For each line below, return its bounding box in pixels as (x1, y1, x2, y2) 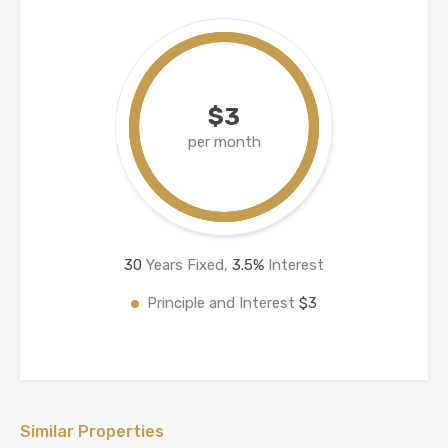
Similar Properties (20, 421, 164, 441)
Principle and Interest (147, 293, 299, 312)
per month (187, 132, 261, 151)
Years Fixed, (142, 255, 232, 274)
